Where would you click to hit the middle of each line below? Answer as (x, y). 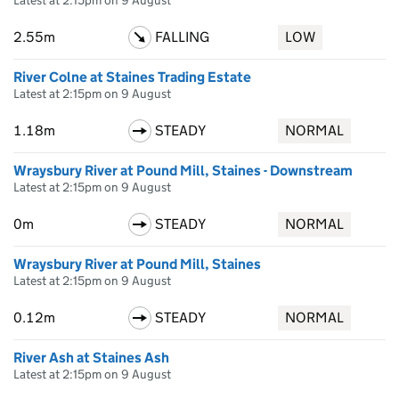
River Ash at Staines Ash (91, 358)
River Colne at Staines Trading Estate (132, 77)
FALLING (182, 37)
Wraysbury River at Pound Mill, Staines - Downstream (183, 171)
